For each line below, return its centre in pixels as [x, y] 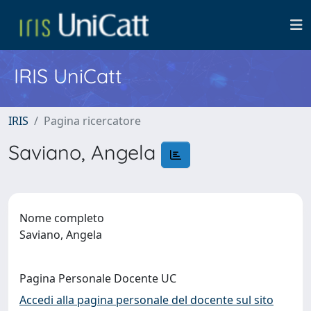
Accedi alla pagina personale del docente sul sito [146, 300]
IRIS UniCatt [68, 76]
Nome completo [62, 218]
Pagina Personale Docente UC [98, 278]
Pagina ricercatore [92, 121]
